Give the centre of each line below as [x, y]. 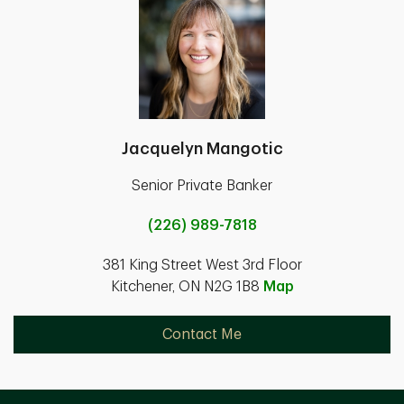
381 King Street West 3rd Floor [202, 265]
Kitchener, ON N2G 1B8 [187, 287]
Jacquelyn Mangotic [202, 149]
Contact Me [202, 335]
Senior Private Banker [202, 186]
